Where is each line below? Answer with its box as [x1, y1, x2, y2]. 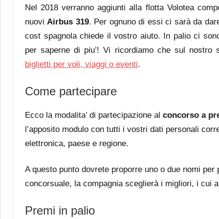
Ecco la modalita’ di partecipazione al [25, 110, 163, 120]
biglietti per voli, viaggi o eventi [25, 59, 138, 69]
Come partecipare [25, 84, 117, 98]
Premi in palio [25, 203, 95, 217]
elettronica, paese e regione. [25, 138, 129, 148]
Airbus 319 [47, 17, 89, 26]
